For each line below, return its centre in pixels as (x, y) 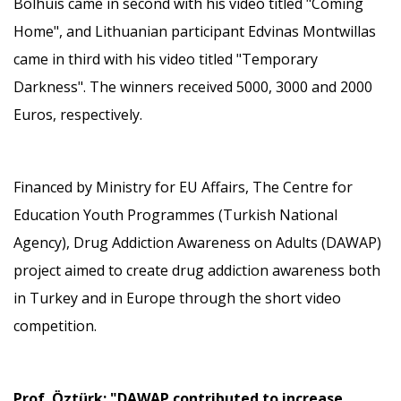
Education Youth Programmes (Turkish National (175, 215)
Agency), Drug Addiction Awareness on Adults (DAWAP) (197, 243)
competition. (55, 326)
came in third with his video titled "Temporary (166, 60)
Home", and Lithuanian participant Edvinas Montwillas (195, 32)
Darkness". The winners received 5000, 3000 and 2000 (193, 87)
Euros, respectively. (78, 115)
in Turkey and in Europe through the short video (177, 299)
